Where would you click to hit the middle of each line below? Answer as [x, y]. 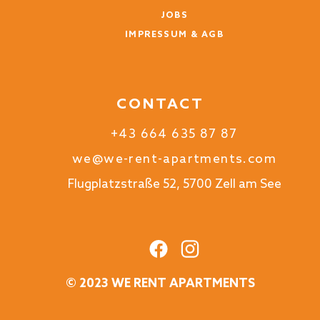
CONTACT [160, 105]
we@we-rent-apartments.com [174, 159]
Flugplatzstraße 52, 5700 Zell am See [174, 184]
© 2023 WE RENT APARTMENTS [160, 284]
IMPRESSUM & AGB [174, 35]
